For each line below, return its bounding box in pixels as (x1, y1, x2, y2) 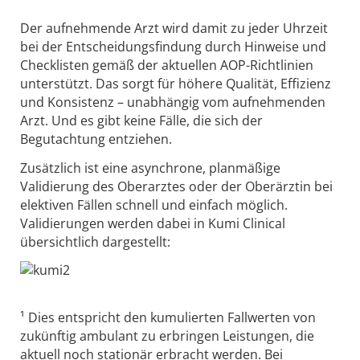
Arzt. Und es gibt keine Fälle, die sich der (20, 111, 263, 129)
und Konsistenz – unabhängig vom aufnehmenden (20, 92, 325, 111)
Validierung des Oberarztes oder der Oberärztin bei (20, 177, 333, 195)
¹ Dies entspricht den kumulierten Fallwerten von (20, 309, 316, 327)
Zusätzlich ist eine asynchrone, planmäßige (20, 158, 280, 177)
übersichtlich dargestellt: (20, 232, 170, 251)
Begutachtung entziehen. (20, 129, 172, 148)
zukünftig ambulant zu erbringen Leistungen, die (20, 327, 314, 346)
